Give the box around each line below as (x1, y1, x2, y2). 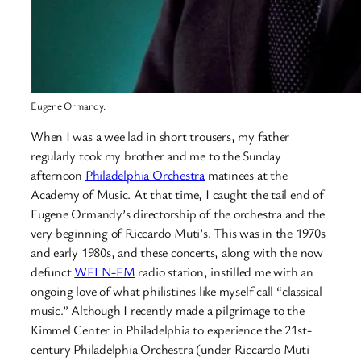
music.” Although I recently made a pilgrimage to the (31, 301, 305, 320)
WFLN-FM (74, 263, 135, 281)
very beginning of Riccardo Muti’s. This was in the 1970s (31, 224, 326, 243)
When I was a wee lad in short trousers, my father (31, 127, 290, 146)
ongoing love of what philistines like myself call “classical (31, 282, 322, 301)
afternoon (31, 166, 85, 185)
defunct (31, 263, 75, 281)
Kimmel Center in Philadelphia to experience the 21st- (31, 321, 312, 339)
